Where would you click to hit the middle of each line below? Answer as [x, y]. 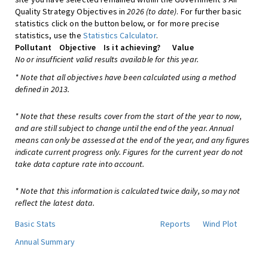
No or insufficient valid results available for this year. [107, 59]
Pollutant [33, 47]
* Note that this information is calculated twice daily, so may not [128, 191]
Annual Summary [45, 242]
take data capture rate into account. [80, 164]
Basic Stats [36, 224]
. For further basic [209, 11]
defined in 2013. [42, 89]
